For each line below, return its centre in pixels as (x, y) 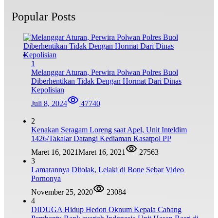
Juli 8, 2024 (49, 103)
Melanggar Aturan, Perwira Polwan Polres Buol (105, 72)
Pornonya (46, 178)
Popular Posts (44, 16)
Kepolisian (48, 90)
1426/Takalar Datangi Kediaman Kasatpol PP (101, 138)
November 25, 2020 (62, 192)
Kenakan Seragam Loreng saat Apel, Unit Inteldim (109, 129)
